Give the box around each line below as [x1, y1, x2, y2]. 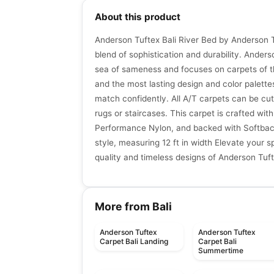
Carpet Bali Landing [100, 237, 168, 246]
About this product [95, 11, 180, 23]
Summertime [198, 246, 244, 256]
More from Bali [95, 200, 172, 213]
